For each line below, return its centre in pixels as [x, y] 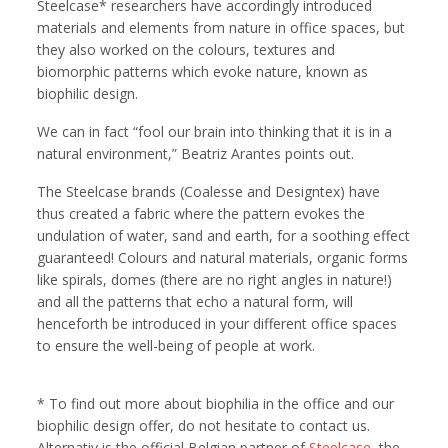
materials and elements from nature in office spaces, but [221, 27]
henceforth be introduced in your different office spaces [217, 323]
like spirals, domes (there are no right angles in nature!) [215, 279]
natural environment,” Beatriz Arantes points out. [196, 153]
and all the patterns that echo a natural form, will [195, 301]
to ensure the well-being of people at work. [176, 345]
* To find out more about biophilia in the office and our [216, 403]
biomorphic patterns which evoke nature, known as [203, 71]
